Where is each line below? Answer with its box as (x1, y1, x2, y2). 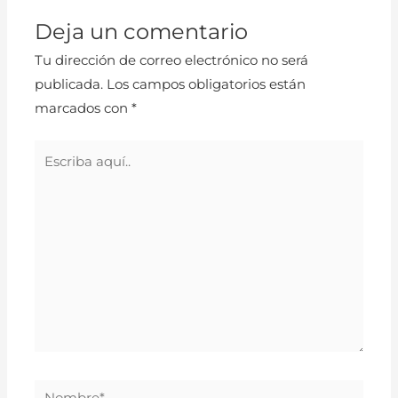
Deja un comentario (35, 18, 249, 44)
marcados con (35, 99, 132, 116)
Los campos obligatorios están (107, 76, 306, 92)
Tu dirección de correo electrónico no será (35, 52, 309, 68)
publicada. (35, 76, 104, 92)
